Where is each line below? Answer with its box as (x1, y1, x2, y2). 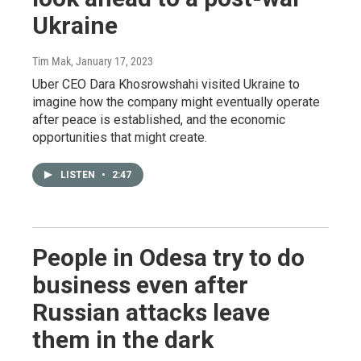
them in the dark (32, 326, 214, 354)
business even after (32, 271, 248, 299)
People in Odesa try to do (32, 243, 305, 272)
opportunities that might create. (32, 130, 207, 145)
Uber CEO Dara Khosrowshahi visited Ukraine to (32, 77, 300, 92)
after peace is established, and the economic (32, 112, 285, 127)
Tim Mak (32, 55, 71, 68)
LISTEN (60, 169, 98, 180)
